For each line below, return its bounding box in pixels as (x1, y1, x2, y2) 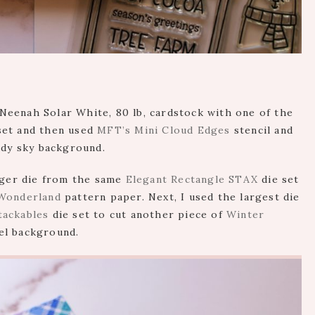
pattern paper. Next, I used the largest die (60, 191, 300, 204)
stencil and (230, 124, 294, 137)
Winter (226, 208, 265, 221)
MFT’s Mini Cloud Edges (97, 124, 231, 137)
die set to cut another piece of (49, 208, 227, 221)
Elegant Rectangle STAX (125, 173, 259, 186)
